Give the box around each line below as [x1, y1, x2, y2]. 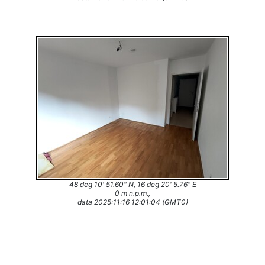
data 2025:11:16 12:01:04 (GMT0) [77, 197, 188, 206]
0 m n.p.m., [115, 188, 150, 198]
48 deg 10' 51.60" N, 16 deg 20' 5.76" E [69, 179, 196, 189]
